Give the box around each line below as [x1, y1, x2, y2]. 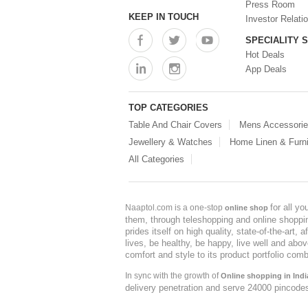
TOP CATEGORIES [129, 102, 208, 113]
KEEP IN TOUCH [129, 12, 199, 23]
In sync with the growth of [125, 271, 221, 281]
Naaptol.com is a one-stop [125, 203, 225, 213]
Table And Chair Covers [129, 120, 222, 131]
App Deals [245, 64, 287, 75]
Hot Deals [245, 49, 285, 60]
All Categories [129, 154, 184, 165]
